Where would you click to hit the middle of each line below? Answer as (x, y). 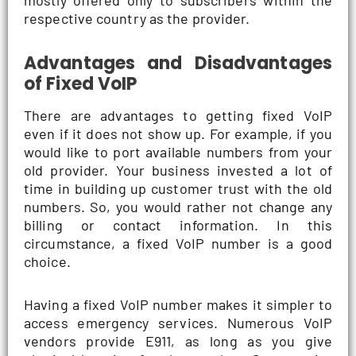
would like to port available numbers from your (178, 151)
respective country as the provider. (137, 19)
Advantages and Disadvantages (178, 63)
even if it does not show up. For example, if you (178, 133)
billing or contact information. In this (178, 224)
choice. (47, 261)
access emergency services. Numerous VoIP (178, 323)
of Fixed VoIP (81, 83)
